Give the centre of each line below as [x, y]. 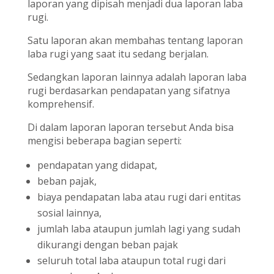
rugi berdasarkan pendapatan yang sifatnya [128, 91]
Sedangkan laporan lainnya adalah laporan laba [137, 77]
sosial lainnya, [69, 213]
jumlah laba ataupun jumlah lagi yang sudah [139, 229]
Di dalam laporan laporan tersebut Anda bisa [130, 128]
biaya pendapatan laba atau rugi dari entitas [139, 197]
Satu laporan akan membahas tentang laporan [135, 41]
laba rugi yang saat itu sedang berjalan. [118, 54]
